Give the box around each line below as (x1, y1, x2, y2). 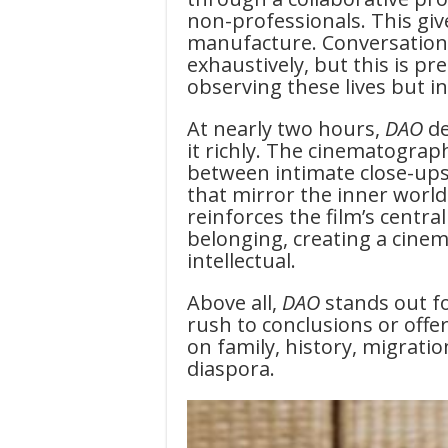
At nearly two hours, (187, 114, 385, 142)
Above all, (187, 288, 282, 316)
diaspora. (187, 354, 275, 382)
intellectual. (187, 246, 296, 274)
